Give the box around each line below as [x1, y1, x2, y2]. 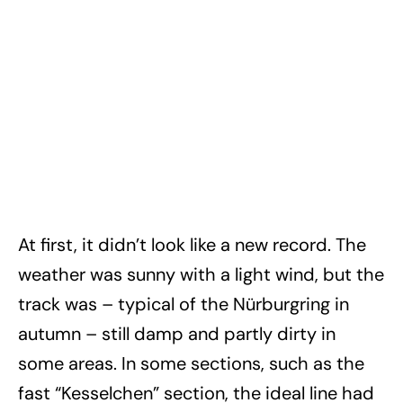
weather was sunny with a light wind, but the [18, 262, 384, 286]
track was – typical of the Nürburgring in [18, 291, 349, 316]
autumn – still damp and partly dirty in [18, 321, 336, 345]
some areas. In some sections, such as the [18, 351, 364, 375]
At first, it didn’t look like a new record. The [18, 232, 366, 256]
